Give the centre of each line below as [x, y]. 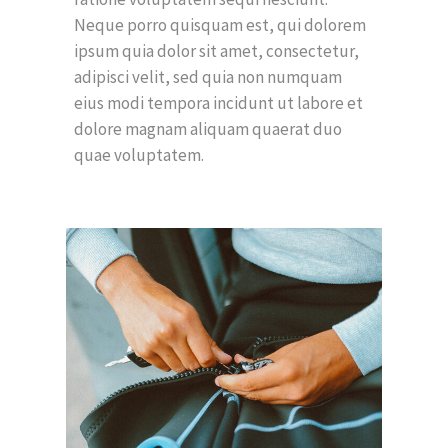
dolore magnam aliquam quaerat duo [208, 128]
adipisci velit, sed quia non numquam [208, 76]
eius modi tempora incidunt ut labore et [218, 102]
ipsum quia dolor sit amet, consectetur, [216, 50]
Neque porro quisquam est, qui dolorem [220, 24]
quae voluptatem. [139, 154]
